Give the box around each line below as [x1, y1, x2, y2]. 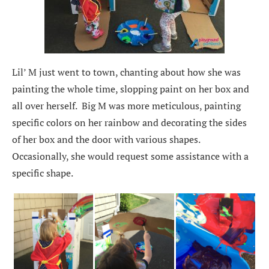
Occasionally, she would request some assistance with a [12, 149, 249, 163]
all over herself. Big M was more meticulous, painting [12, 98, 241, 112]
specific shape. [12, 166, 73, 180]
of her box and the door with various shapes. [12, 132, 202, 146]
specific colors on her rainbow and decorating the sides [12, 115, 247, 129]
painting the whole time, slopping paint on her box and [12, 82, 249, 95]
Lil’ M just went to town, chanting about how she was [12, 65, 241, 79]
